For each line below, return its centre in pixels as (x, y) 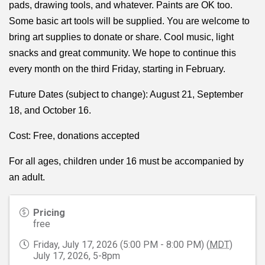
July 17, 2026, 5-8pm (77, 256)
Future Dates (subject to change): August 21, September (126, 94)
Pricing (49, 212)
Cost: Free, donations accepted (74, 135)
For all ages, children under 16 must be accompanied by (126, 161)
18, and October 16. (50, 110)
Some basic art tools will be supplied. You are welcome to (129, 21)
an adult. (27, 177)
